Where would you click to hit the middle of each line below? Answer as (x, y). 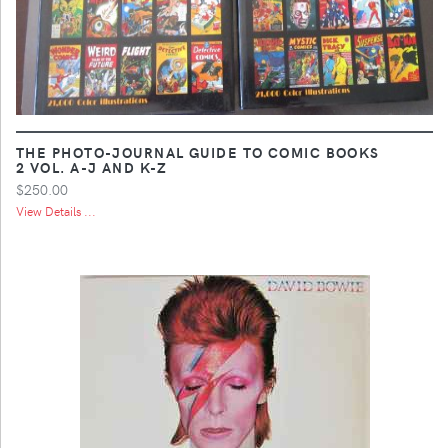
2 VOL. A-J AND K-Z (92, 166)
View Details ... (56, 210)
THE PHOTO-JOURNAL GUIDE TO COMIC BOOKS (198, 151)
